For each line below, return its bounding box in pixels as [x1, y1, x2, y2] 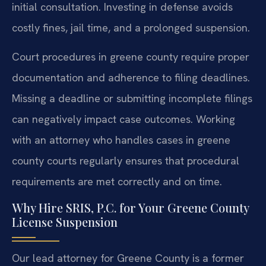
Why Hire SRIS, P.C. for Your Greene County [12, 199, 249, 216]
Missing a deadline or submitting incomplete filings [12, 91, 252, 106]
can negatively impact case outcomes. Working [12, 112, 235, 126]
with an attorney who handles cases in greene [12, 133, 230, 147]
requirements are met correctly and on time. [12, 175, 222, 189]
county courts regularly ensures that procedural [12, 154, 239, 168]
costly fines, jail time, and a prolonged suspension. [12, 21, 250, 34]
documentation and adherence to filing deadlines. [12, 71, 250, 85]
